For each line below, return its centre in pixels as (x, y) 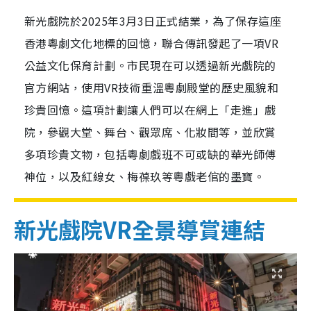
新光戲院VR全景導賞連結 (140, 229)
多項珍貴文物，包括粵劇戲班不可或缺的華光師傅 (150, 154)
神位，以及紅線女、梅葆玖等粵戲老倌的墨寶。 (145, 177)
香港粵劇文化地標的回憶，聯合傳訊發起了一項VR (152, 43)
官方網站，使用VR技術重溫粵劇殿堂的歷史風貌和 (152, 88)
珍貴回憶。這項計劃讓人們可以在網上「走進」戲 (150, 110)
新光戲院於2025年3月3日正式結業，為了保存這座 (153, 21)
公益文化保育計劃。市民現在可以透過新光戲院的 (150, 66)
